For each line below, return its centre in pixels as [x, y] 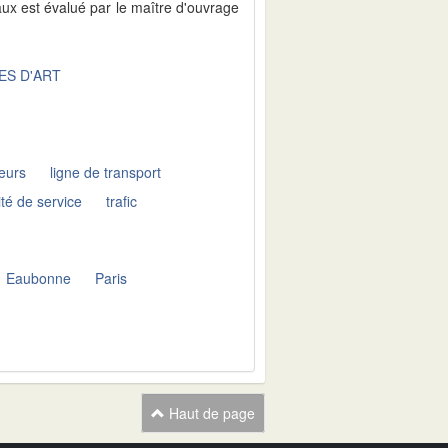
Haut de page [210, 413]
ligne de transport [106, 172]
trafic [122, 200]
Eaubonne [39, 277]
